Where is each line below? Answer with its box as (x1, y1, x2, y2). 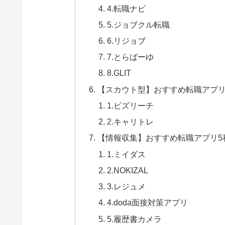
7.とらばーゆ (107, 52, 154, 62)
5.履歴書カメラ (107, 214, 162, 223)
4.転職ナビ (107, 4, 146, 13)
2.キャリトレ (107, 117, 154, 127)
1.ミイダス (107, 149, 146, 159)
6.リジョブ (107, 36, 146, 45)
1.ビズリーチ (107, 100, 154, 110)
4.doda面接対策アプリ (107, 198, 188, 207)
